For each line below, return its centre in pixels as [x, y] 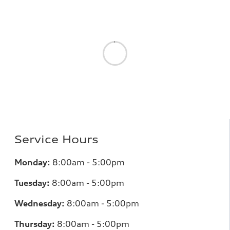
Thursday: [35, 224]
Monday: [32, 162]
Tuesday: [32, 183]
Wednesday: [40, 203]
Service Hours [56, 139]
